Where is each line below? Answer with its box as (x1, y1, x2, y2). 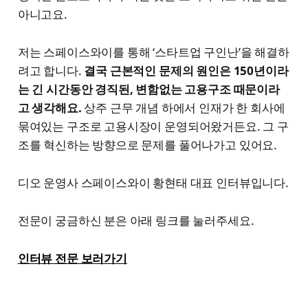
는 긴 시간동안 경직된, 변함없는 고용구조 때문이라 (17, 81, 280, 98)
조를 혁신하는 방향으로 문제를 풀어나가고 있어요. (17, 137, 283, 153)
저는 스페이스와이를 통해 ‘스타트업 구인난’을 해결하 (17, 44, 289, 60)
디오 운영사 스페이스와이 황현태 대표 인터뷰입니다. (17, 175, 289, 191)
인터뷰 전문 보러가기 (17, 250, 127, 267)
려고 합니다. (17, 63, 85, 79)
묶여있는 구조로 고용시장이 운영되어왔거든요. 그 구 (17, 118, 289, 135)
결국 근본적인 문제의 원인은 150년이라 (84, 63, 289, 79)
